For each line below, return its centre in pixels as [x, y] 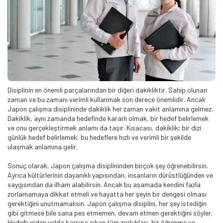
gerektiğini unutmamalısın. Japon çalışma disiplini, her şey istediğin [107, 204]
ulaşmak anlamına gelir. [43, 147]
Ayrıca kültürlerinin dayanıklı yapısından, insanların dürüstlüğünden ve [110, 175]
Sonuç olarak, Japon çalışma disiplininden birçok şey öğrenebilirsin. [108, 166]
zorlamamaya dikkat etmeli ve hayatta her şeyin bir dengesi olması [107, 194]
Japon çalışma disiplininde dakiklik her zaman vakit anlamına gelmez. [110, 109]
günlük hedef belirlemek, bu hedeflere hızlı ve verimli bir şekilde [99, 137]
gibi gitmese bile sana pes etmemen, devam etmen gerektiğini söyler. [110, 213]
